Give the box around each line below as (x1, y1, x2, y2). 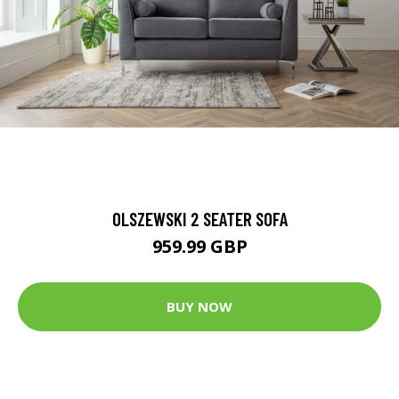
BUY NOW (167, 297, 232, 316)
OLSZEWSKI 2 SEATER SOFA (111, 207, 288, 230)
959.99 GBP (151, 233, 248, 258)
